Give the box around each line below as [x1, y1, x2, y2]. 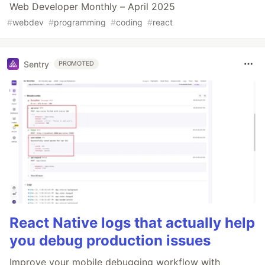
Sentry [24, 59, 49, 69]
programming [54, 17, 106, 28]
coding [116, 17, 143, 28]
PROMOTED [59, 60, 95, 68]
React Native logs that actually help [9, 214, 255, 232]
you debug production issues [9, 232, 211, 250]
